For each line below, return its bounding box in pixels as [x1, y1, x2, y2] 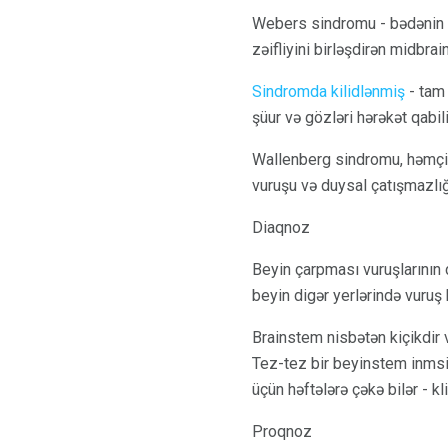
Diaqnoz [252, 217, 310, 237]
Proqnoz [252, 421, 312, 441]
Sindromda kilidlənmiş [252, 81, 405, 101]
